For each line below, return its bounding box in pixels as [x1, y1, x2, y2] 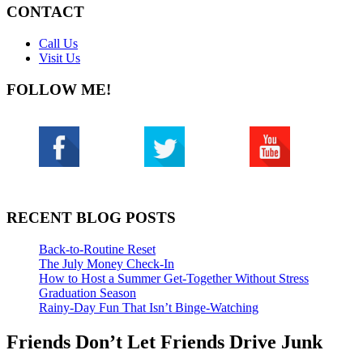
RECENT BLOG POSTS [6, 209, 176, 227]
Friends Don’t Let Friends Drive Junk [6, 331, 322, 352]
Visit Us [39, 50, 80, 65]
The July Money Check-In [39, 257, 174, 271]
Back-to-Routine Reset [39, 242, 156, 257]
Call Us [39, 36, 78, 50]
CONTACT [6, 3, 84, 21]
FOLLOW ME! [6, 80, 111, 98]
